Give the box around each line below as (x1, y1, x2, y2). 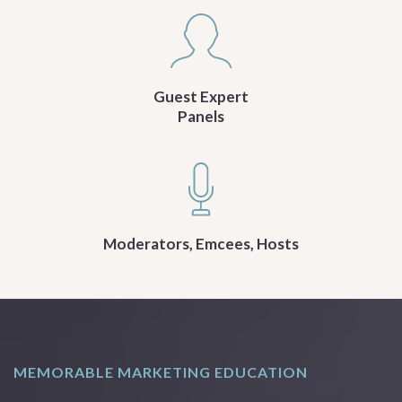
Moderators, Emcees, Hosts (103, 234, 299, 254)
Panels (178, 107, 224, 127)
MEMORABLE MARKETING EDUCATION (13, 363, 308, 381)
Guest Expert (153, 87, 249, 107)
